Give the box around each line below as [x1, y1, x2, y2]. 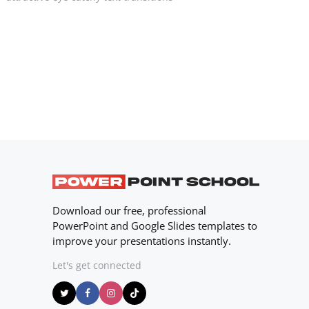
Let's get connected [52, 258, 141, 272]
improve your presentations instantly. [52, 233, 231, 248]
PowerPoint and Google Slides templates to [52, 218, 257, 232]
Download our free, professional [52, 203, 206, 217]
